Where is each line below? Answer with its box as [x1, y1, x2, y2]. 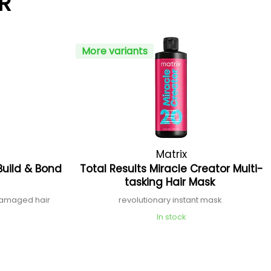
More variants [82, 44, 148, 58]
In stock [156, 211, 186, 223]
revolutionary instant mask [119, 194, 224, 206]
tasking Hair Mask [125, 175, 218, 189]
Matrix [155, 147, 187, 162]
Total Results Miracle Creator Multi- [79, 162, 263, 176]
